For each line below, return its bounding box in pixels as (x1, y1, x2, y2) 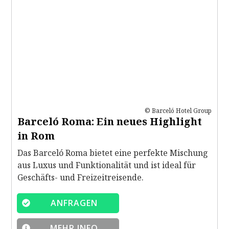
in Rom (17, 128, 55, 143)
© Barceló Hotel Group (145, 106, 212, 115)
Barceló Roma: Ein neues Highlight (17, 114, 202, 128)
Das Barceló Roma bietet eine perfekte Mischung (17, 147, 208, 158)
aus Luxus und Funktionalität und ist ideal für (17, 159, 196, 171)
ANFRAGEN (50, 197, 98, 209)
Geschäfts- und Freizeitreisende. (17, 171, 144, 183)
